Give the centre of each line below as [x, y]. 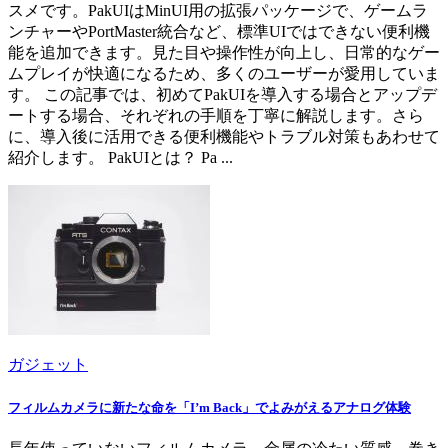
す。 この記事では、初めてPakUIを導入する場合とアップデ [222, 95]
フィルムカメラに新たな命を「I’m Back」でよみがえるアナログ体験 [209, 407]
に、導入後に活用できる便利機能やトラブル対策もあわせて [224, 137]
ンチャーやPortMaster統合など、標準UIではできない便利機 [219, 32]
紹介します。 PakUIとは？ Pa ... [120, 158]
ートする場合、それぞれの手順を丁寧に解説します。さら [216, 116]
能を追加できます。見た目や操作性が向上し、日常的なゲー [224, 53]
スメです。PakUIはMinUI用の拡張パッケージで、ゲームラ [218, 11]
